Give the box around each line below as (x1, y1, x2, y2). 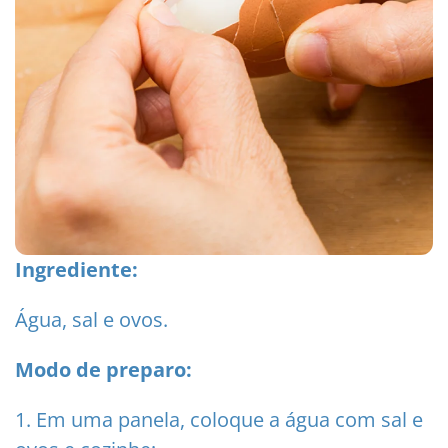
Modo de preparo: (15, 355, 192, 383)
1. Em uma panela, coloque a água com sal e (15, 405, 423, 433)
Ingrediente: (15, 255, 138, 283)
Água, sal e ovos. (15, 305, 168, 333)
